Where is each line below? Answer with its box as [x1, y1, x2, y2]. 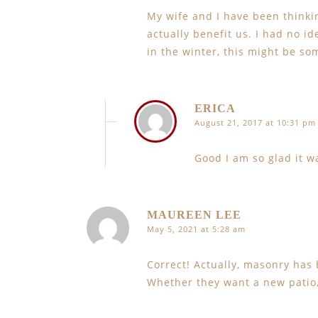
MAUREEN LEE [147, 209, 241, 221]
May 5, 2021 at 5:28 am [147, 224, 246, 234]
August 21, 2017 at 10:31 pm [194, 117, 316, 128]
